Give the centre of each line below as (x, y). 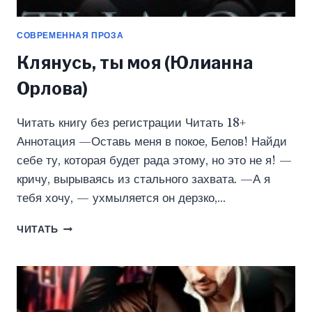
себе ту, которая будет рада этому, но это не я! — (154, 161)
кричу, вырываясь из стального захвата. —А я (143, 180)
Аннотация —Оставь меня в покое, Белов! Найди (152, 142)
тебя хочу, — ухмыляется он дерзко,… (121, 198)
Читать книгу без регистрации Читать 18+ (131, 123)
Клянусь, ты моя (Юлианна (135, 63)
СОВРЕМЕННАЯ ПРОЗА (70, 36)
